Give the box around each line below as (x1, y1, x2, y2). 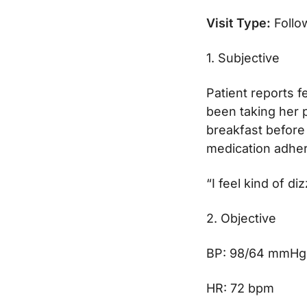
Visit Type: (206, 16, 271, 31)
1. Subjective (206, 51, 280, 66)
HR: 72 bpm (206, 281, 274, 296)
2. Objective (206, 211, 276, 226)
